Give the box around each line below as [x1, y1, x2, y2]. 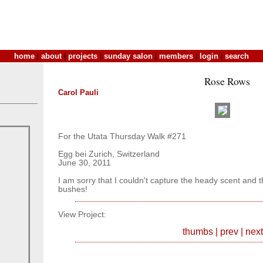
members [159, 52, 193, 60]
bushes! [58, 184, 87, 194]
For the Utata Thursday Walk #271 [58, 131, 186, 141]
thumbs [182, 227, 213, 237]
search [225, 52, 249, 60]
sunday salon [104, 52, 153, 60]
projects [68, 52, 97, 60]
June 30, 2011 [58, 158, 111, 167]
